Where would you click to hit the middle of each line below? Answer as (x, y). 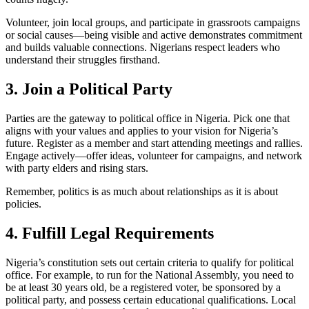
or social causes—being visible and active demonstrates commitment (154, 34)
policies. (23, 203)
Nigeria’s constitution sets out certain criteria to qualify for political (150, 262)
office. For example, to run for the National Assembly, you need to (150, 275)
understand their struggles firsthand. (83, 59)
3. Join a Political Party (89, 89)
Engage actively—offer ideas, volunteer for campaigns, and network (154, 155)
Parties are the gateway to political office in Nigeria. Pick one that (148, 118)
